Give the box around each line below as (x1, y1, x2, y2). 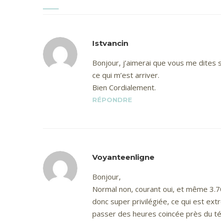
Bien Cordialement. (92, 82, 156, 92)
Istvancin (92, 38, 128, 48)
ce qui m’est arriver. (92, 70, 159, 80)
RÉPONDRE (92, 96, 132, 104)
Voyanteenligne (92, 152, 154, 162)
